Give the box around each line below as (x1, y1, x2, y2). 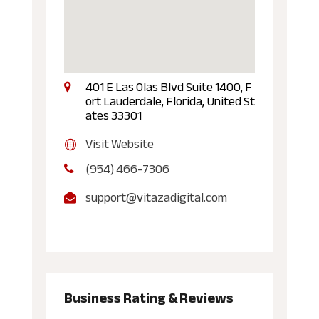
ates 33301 (85, 103, 142, 127)
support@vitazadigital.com (85, 184, 227, 209)
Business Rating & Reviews (63, 284, 234, 311)
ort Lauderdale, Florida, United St (85, 88, 255, 113)
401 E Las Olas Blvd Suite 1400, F (85, 74, 252, 99)
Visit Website (85, 131, 154, 156)
